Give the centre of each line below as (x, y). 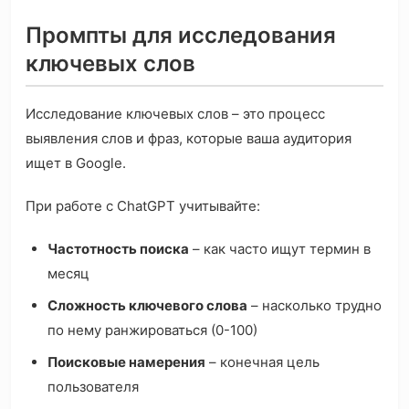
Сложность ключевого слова (147, 306)
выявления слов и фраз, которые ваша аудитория (189, 139)
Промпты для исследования (181, 36)
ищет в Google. (76, 163)
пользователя (93, 387)
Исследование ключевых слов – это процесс (175, 114)
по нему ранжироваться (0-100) (152, 330)
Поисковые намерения (126, 362)
